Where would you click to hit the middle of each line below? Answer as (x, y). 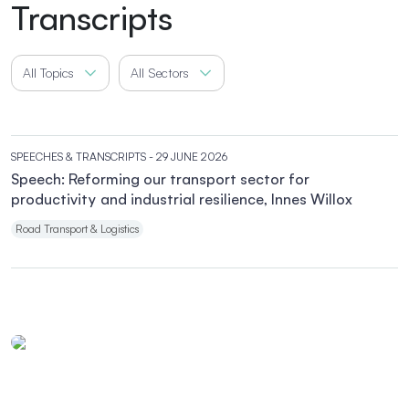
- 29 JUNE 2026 (188, 157)
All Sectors (160, 73)
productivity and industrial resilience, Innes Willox (182, 199)
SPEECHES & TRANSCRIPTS (79, 157)
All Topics (48, 73)
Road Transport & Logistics (77, 229)
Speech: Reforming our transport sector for (160, 179)
